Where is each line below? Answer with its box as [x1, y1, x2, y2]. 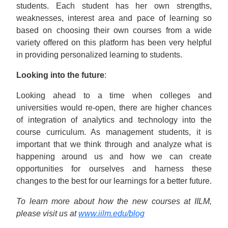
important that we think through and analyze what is [16, 140, 212, 149]
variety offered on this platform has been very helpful [16, 38, 212, 47]
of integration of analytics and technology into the [16, 116, 212, 124]
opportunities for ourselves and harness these [16, 164, 212, 173]
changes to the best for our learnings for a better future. [16, 177, 212, 185]
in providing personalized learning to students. [16, 50, 182, 59]
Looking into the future [16, 71, 104, 79]
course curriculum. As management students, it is [16, 128, 212, 136]
